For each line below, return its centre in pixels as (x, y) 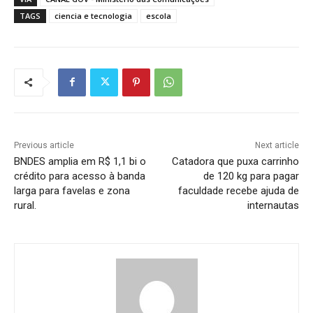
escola (159, 15)
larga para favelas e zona (72, 190)
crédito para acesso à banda (80, 176)
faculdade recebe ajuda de (238, 190)
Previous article (44, 145)
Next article (277, 145)
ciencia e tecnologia (93, 15)
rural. (25, 205)
